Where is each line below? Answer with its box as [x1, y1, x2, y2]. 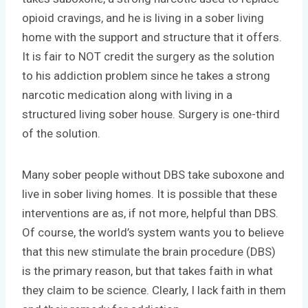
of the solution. [22, 126, 100, 140]
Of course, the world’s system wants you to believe [22, 225, 284, 239]
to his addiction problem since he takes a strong [22, 68, 270, 82]
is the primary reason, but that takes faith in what [22, 263, 273, 278]
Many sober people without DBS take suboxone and [22, 167, 285, 181]
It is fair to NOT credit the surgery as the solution [22, 49, 274, 63]
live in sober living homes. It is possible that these [22, 186, 277, 201]
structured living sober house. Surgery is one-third [22, 107, 280, 121]
